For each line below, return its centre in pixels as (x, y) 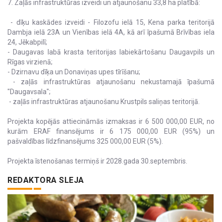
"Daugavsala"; (30, 91)
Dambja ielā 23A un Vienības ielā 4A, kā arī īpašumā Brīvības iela (111, 32)
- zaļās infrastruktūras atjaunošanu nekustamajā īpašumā (111, 82)
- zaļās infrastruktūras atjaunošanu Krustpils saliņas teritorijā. (104, 101)
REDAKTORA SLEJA (46, 180)
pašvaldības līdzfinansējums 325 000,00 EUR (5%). (85, 141)
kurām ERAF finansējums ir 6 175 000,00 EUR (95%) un (111, 131)
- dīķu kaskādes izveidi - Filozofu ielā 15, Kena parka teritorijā (111, 22)
